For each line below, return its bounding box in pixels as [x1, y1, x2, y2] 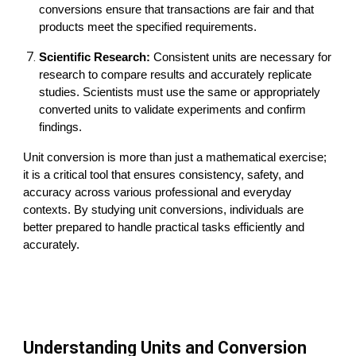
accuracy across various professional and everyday [23, 186, 292, 199]
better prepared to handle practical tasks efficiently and [23, 221, 305, 234]
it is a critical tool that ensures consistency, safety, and [23, 168, 304, 181]
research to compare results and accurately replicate [39, 68, 312, 81]
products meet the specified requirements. [39, 21, 257, 33]
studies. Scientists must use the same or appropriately [39, 86, 321, 99]
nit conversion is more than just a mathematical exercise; [32, 151, 327, 164]
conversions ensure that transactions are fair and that [39, 3, 315, 16]
